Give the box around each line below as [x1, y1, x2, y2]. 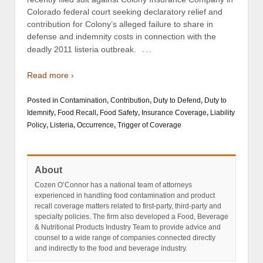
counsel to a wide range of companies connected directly [35, 234, 215, 242]
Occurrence [77, 121, 114, 130]
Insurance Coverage [141, 109, 207, 117]
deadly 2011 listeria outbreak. [27, 45, 139, 55]
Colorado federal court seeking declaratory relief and [27, 7, 222, 17]
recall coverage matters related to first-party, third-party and [35, 202, 221, 211]
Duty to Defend [153, 96, 201, 105]
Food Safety [100, 109, 138, 117]
